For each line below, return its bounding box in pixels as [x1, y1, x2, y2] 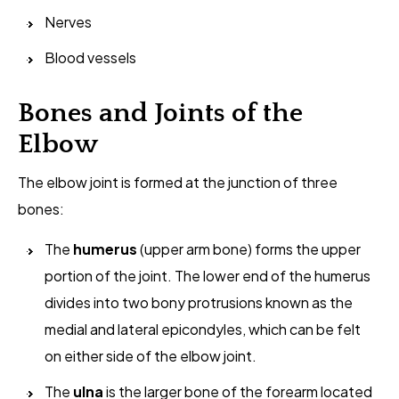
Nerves [45, 12, 92, 32]
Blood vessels [45, 48, 136, 68]
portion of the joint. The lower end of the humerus [45, 266, 370, 286]
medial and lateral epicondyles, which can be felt [45, 320, 361, 339]
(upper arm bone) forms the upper [137, 240, 361, 259]
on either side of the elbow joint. [45, 346, 256, 366]
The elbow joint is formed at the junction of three [18, 173, 338, 192]
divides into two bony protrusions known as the [45, 293, 353, 313]
